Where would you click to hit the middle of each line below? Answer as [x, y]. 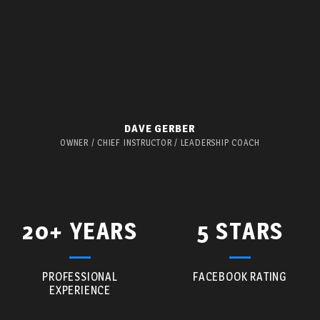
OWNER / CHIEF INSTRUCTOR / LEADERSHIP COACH [160, 143]
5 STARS [240, 231]
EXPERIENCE [80, 290]
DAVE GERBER [160, 129]
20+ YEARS [80, 231]
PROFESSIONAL [80, 276]
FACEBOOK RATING [240, 276]
